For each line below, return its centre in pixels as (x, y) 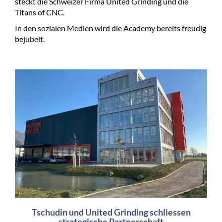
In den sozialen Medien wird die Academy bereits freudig (111, 28)
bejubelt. (30, 39)
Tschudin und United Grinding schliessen (111, 212)
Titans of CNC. (40, 12)
